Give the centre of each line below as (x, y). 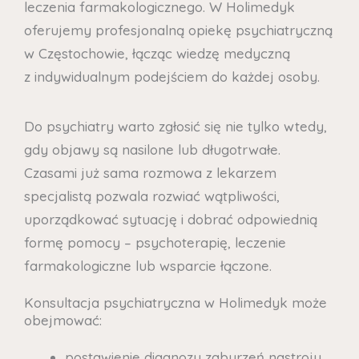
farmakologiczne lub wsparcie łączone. (148, 265)
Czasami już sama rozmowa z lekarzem (150, 172)
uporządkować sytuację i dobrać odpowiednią (171, 219)
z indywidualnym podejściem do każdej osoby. (172, 77)
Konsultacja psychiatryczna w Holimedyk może (175, 303)
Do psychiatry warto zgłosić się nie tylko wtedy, (175, 126)
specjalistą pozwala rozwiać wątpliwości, (152, 196)
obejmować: (63, 321)
